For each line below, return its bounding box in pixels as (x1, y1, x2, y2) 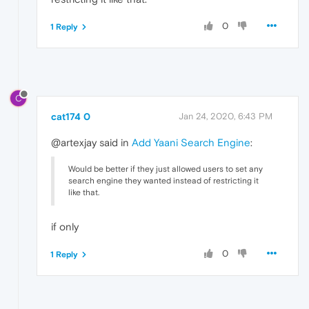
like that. (68, 188, 99, 198)
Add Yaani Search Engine (132, 137, 250, 149)
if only (51, 221, 79, 233)
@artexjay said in (51, 137, 132, 149)
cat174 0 (51, 111, 90, 123)
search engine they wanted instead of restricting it (68, 176, 259, 186)
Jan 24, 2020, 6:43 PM (179, 111, 272, 122)
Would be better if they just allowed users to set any (68, 164, 263, 175)
